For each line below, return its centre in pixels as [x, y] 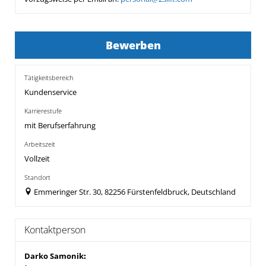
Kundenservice [50, 92]
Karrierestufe [43, 111]
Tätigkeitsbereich [49, 77]
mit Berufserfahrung [60, 126]
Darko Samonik [54, 256]
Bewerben [133, 45]
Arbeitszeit [40, 144]
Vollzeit [37, 159]
